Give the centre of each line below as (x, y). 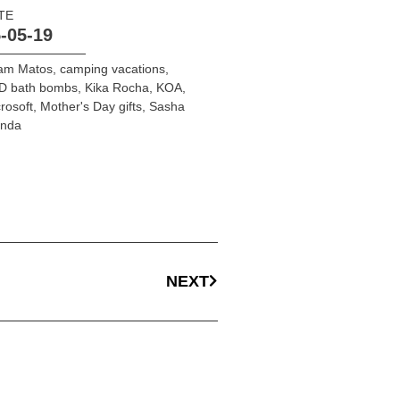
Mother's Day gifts (91, 106)
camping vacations (112, 68)
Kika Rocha (117, 87)
